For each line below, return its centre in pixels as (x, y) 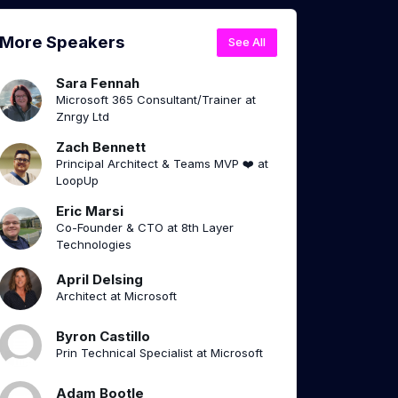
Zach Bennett (101, 147)
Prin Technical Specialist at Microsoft (159, 353)
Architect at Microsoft (116, 296)
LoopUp (77, 180)
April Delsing (99, 280)
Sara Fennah (98, 83)
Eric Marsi (90, 211)
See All (247, 42)
